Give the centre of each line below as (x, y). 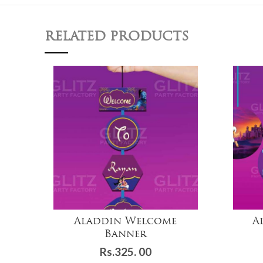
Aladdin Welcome (126, 222)
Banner (126, 235)
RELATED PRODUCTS (117, 37)
